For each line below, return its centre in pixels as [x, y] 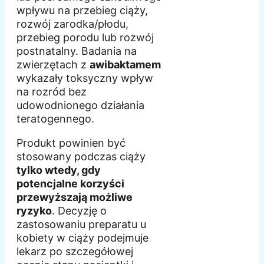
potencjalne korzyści [70, 184]
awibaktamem [125, 65]
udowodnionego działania [80, 105]
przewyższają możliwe [75, 197]
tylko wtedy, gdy [59, 170]
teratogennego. [55, 119]
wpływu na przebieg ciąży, [82, 11]
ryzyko [34, 211]
